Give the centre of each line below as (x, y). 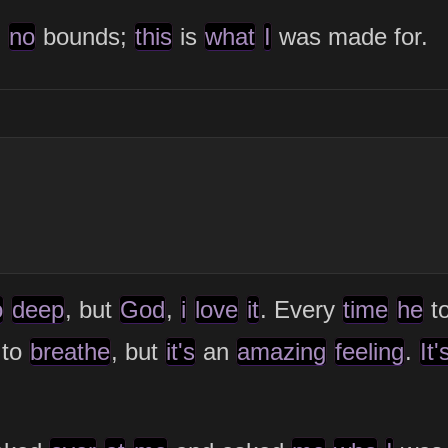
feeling (369, 352)
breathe (69, 352)
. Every (300, 310)
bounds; (84, 36)
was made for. (349, 36)
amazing (281, 352)
